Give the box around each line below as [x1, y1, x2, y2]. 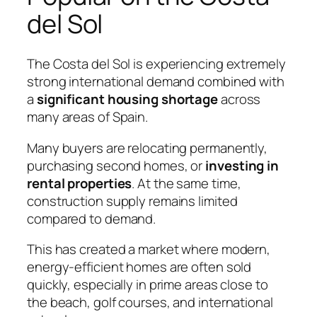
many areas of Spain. [27, 108, 148, 127]
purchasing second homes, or [27, 156, 206, 175]
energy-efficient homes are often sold [27, 258, 252, 277]
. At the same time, [132, 173, 241, 192]
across [218, 90, 261, 109]
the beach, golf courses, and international [27, 293, 273, 312]
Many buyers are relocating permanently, [27, 138, 268, 157]
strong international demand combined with [27, 72, 284, 91]
